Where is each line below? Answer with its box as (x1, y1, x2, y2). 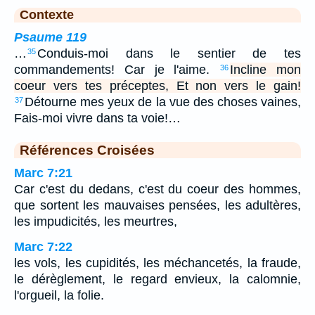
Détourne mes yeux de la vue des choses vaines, (25, 95, 301, 110)
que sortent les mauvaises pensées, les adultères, (14, 198, 301, 213)
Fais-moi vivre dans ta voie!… (14, 111, 181, 126)
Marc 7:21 (14, 166, 72, 181)
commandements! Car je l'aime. (14, 63, 220, 77)
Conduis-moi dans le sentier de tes (37, 46, 301, 61)
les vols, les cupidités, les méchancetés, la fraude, (14, 256, 301, 271)
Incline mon (230, 63, 302, 77)
